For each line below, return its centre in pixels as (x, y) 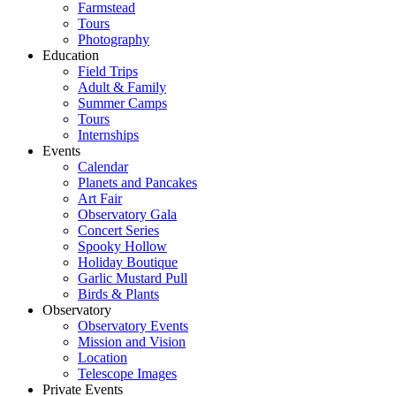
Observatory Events (133, 326)
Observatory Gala (127, 214)
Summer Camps (122, 103)
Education (71, 55)
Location (103, 358)
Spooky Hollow (122, 246)
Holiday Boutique (128, 262)
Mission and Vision (132, 342)
